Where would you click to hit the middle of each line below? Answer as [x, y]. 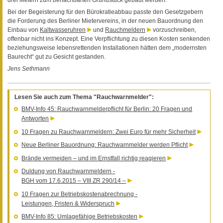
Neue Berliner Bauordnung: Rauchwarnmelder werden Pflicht [105, 145]
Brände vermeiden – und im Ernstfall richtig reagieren [94, 158]
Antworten [35, 119]
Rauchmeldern [125, 30]
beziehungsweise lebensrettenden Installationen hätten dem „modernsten [107, 48]
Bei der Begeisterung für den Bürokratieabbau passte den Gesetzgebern [105, 12]
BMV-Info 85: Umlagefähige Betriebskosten [80, 217]
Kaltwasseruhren [63, 30]
